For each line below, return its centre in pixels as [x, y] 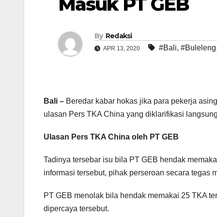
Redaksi [119, 36]
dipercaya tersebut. [76, 209]
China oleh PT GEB [143, 137]
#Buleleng [198, 48]
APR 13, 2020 [122, 49]
